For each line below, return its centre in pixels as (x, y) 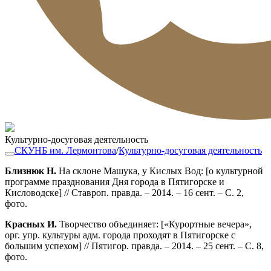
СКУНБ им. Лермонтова (65, 150)
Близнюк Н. (31, 171)
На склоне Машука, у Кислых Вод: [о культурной (160, 171)
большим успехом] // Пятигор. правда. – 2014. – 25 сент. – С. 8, (134, 246)
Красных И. (32, 224)
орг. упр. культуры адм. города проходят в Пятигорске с (120, 235)
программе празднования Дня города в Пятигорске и (115, 182)
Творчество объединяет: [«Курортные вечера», (155, 224)
